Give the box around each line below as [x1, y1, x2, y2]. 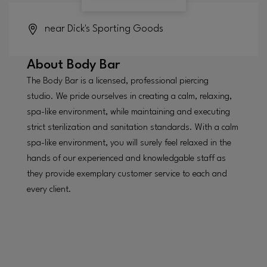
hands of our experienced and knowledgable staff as [27, 154, 226, 163]
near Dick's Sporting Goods [44, 23, 163, 34]
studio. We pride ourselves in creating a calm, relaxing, [27, 92, 232, 101]
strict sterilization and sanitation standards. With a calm [27, 123, 238, 132]
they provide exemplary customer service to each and [27, 169, 227, 179]
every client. [27, 185, 74, 194]
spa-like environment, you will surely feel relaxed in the [27, 138, 231, 148]
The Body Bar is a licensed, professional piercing [27, 76, 209, 86]
